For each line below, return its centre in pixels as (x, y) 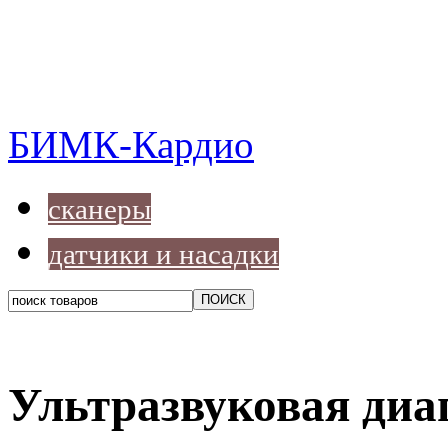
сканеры (99, 209)
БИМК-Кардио (131, 145)
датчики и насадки (163, 254)
